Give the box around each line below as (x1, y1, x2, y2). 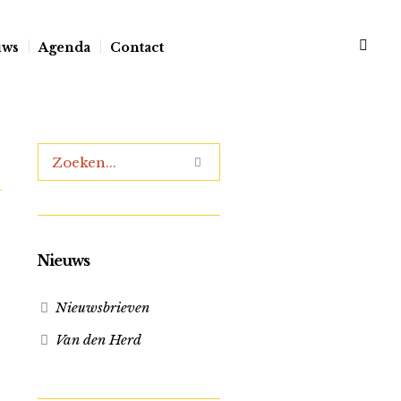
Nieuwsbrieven (55, 299, 149, 316)
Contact (109, 38, 164, 55)
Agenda (38, 38, 90, 55)
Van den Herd (55, 331, 141, 348)
